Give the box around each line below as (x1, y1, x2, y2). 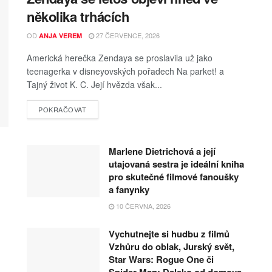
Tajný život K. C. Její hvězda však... (27, 78, 162, 90)
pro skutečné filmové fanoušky (109, 170, 239, 184)
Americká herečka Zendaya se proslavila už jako (27, 51, 212, 64)
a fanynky (109, 183, 149, 197)
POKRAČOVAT (38, 104, 87, 114)
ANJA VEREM (39, 30, 82, 40)
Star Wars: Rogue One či (109, 253, 214, 267)
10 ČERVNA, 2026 (114, 201, 171, 211)
